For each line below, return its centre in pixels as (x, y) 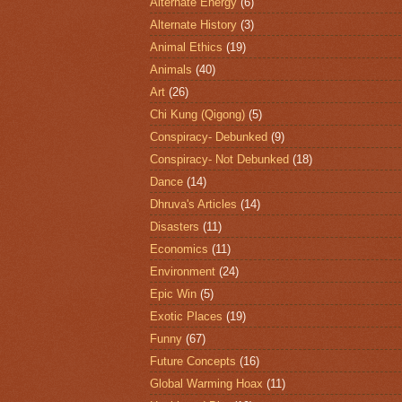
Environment (183, 271)
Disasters (175, 226)
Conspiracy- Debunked (209, 136)
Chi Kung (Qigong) (197, 114)
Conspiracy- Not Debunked (219, 159)
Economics (179, 249)
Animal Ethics (186, 47)
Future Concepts (193, 361)
